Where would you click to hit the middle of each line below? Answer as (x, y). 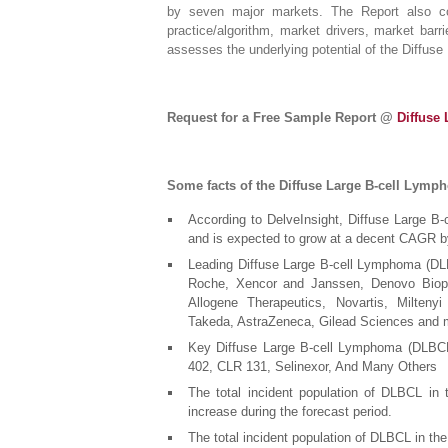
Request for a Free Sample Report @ (282, 117)
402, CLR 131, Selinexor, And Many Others (312, 366)
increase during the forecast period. (290, 411)
